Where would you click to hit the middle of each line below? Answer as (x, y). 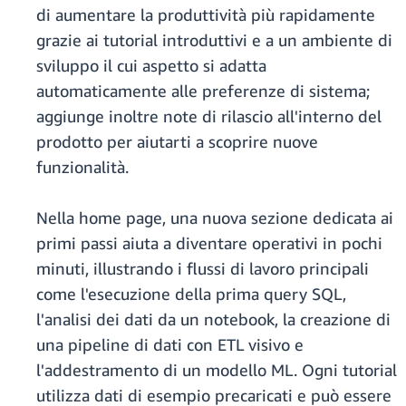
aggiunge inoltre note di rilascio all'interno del (209, 116)
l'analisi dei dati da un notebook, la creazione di (213, 319)
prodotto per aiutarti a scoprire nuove (177, 142)
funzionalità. (82, 167)
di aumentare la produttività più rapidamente (206, 15)
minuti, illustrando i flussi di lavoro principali (203, 269)
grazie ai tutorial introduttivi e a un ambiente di (214, 40)
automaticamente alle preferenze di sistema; (203, 91)
